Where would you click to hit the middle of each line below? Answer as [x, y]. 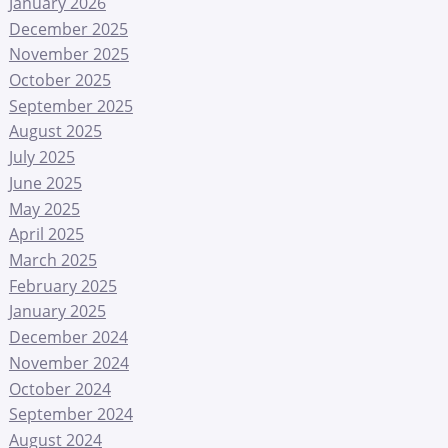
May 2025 [44, 208]
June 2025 [45, 182]
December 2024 [68, 336]
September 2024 [70, 414]
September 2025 [70, 105]
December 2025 [68, 28]
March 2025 [52, 259]
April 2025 [46, 234]
